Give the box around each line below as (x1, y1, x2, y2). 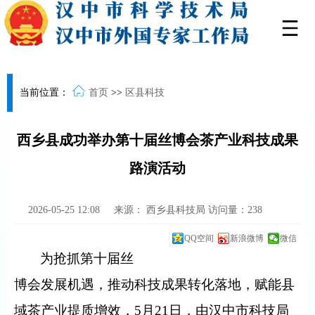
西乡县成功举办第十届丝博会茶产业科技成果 (17, 132, 298, 148)
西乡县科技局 (146, 205, 208, 215)
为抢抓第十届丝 (40, 251, 134, 266)
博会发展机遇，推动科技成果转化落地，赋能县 (14, 277, 295, 292)
